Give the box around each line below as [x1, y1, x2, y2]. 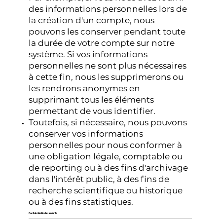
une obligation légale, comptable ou [29, 151, 183, 161]
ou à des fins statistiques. [29, 196, 134, 207]
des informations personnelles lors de [29, 3, 187, 14]
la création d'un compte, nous [29, 15, 155, 25]
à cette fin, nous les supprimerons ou [29, 72, 184, 82]
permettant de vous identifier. [29, 106, 156, 116]
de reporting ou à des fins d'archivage [29, 162, 188, 173]
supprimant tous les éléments [29, 94, 154, 105]
